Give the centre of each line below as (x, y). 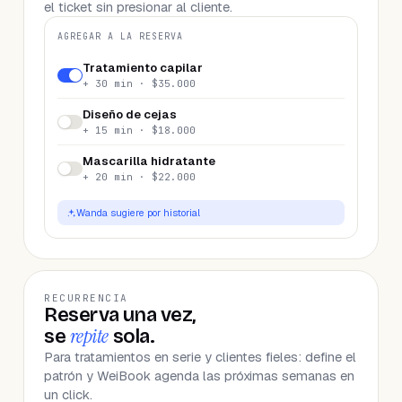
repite (89, 336)
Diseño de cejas (130, 114)
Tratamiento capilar (143, 68)
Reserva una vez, (120, 315)
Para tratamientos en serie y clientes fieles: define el (200, 357)
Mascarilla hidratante (149, 161)
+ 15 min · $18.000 (139, 130)
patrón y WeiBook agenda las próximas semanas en (199, 376)
